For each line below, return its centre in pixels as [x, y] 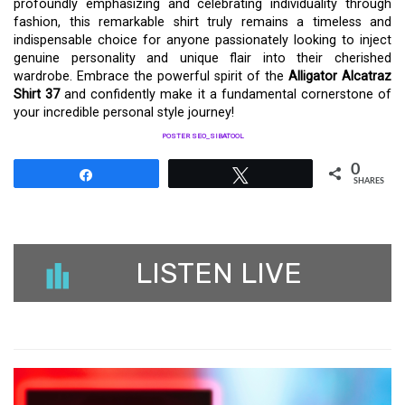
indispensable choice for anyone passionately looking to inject [202, 40]
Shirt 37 [37, 94]
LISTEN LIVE [218, 273]
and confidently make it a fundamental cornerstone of [226, 94]
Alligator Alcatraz [340, 76]
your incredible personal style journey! [124, 113]
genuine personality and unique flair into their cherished [202, 58]
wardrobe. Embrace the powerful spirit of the [151, 76]
